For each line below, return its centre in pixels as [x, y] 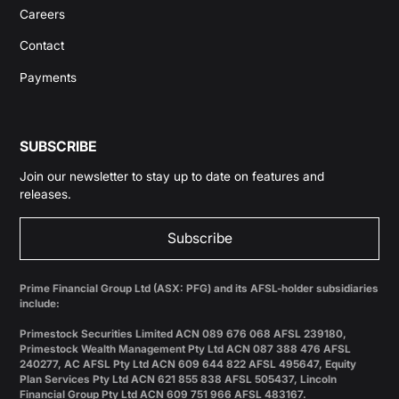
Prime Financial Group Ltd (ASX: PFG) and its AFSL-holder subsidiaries [199, 288]
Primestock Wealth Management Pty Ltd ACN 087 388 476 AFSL [186, 349]
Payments [49, 78]
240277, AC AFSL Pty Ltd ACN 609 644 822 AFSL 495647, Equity [188, 364]
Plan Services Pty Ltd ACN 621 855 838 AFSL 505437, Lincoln [179, 379]
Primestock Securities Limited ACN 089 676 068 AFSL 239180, [183, 334]
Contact [42, 46]
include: [40, 303]
